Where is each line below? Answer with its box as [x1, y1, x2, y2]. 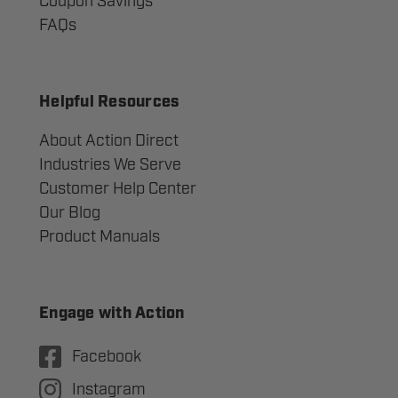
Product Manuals [39, 227, 160, 247]
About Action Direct [39, 131, 179, 151]
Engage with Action [39, 306, 185, 323]
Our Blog [39, 203, 100, 223]
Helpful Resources [39, 94, 180, 112]
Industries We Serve [39, 155, 181, 175]
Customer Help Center [39, 179, 196, 199]
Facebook [72, 346, 141, 367]
